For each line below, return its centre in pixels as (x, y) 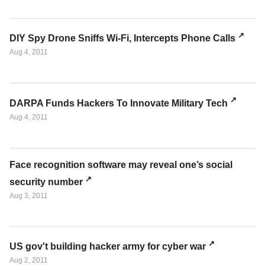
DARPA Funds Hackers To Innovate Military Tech (119, 103)
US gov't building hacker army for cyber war (108, 247)
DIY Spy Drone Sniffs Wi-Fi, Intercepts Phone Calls (122, 38)
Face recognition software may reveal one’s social (121, 164)
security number (46, 182)
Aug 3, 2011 (29, 195)
